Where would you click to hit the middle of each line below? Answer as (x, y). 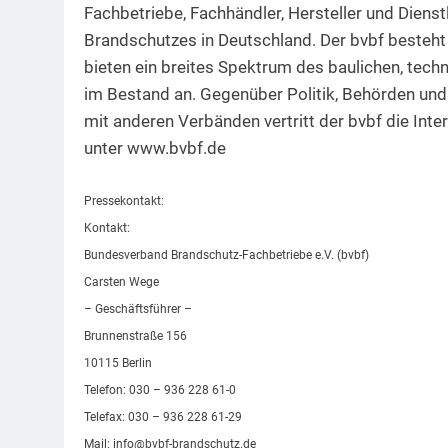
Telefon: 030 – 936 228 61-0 (160, 389)
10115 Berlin (118, 362)
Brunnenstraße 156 (135, 335)
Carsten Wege (121, 281)
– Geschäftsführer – (138, 308)
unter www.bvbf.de (155, 148)
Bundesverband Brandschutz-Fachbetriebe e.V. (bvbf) (226, 254)
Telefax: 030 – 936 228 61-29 (163, 416)
